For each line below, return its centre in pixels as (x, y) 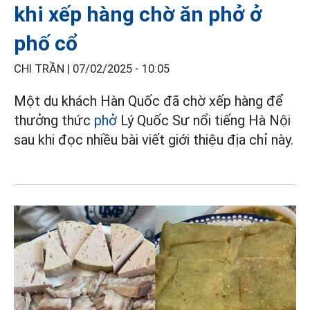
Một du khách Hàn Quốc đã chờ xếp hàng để (148, 101)
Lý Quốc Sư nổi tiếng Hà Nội (206, 121)
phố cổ (46, 44)
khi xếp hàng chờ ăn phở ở (138, 15)
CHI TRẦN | (43, 69)
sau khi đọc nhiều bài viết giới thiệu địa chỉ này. (154, 140)
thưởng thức (54, 121)
